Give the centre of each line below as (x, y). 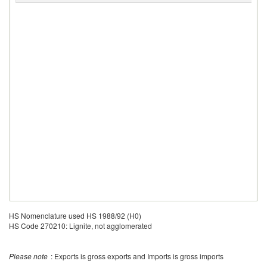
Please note (28, 256)
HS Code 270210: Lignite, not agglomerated (80, 226)
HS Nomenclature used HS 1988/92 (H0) (75, 215)
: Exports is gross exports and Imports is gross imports (137, 256)
